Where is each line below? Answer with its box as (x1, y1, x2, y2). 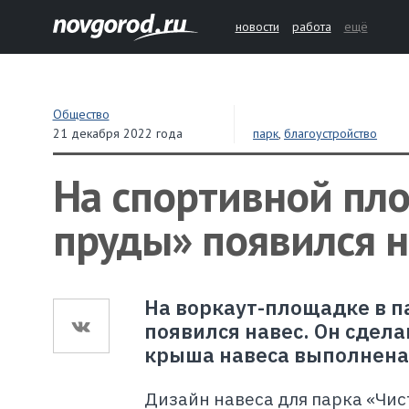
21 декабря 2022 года (52, 125, 183, 142)
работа (291, 18, 331, 35)
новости (235, 18, 279, 35)
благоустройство (284, 125, 378, 142)
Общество (52, 106, 110, 122)
